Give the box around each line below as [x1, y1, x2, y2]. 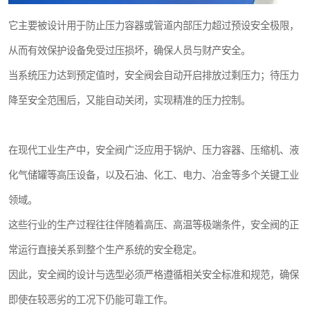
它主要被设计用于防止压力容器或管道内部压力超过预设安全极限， [8, 20, 299, 32]
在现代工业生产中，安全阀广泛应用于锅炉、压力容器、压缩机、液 [8, 145, 299, 156]
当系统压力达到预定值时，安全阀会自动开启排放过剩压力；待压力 [8, 70, 299, 82]
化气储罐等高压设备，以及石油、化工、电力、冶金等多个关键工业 [8, 170, 299, 181]
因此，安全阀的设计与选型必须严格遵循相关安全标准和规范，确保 [8, 269, 299, 281]
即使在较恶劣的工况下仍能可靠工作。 [8, 294, 173, 306]
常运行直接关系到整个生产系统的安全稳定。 [8, 244, 202, 256]
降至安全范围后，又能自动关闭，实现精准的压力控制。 [8, 95, 250, 107]
